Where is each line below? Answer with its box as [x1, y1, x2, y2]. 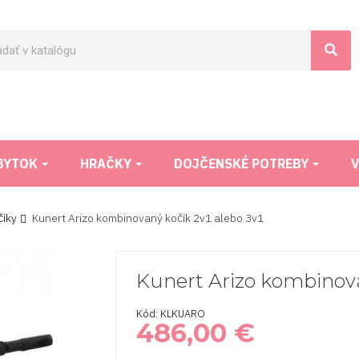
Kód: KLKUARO [136, 307, 205, 321]
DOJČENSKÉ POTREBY [174, 155, 312, 171]
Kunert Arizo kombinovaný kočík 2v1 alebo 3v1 [32, 211, 264, 225]
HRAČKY [80, 155, 135, 171]
